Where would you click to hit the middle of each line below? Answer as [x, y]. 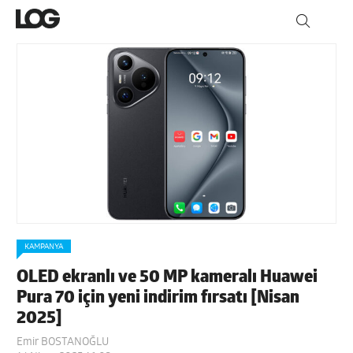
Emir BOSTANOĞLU [63, 342]
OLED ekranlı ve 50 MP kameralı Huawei [167, 277]
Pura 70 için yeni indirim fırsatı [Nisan [158, 298]
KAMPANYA [44, 247]
